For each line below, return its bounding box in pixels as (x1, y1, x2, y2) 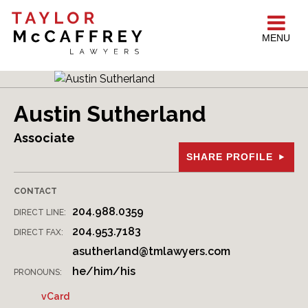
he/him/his (72, 265, 135, 278)
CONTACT (14, 186, 57, 197)
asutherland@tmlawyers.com (72, 245, 230, 258)
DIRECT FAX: (14, 228, 63, 238)
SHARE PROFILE (186, 151, 273, 163)
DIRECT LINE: (14, 208, 66, 218)
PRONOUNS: (14, 267, 62, 278)
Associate (14, 131, 75, 146)
